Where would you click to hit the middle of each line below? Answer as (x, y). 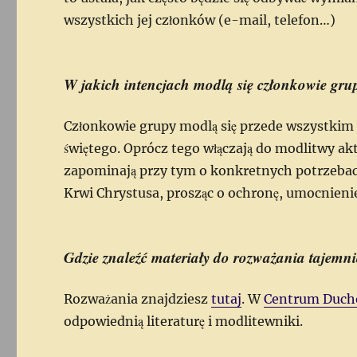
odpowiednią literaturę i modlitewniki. (184, 321)
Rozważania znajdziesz (138, 298)
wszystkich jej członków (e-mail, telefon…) (200, 20)
